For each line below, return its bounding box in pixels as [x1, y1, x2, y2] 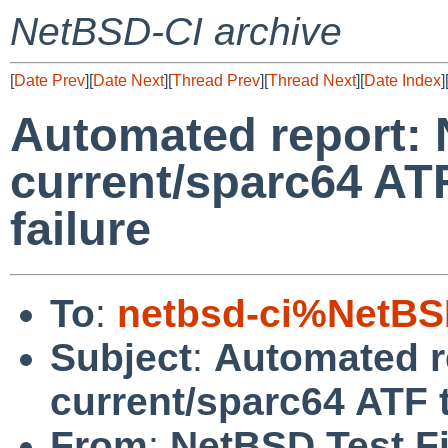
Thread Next [268, 72, 356, 89]
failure [10, 202, 151, 256]
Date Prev [14, 72, 85, 89]
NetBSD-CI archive [10, 10, 342, 53]
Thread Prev [172, 72, 260, 89]
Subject [50, 335, 192, 379]
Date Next [93, 72, 164, 89]
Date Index [364, 72, 441, 89]
